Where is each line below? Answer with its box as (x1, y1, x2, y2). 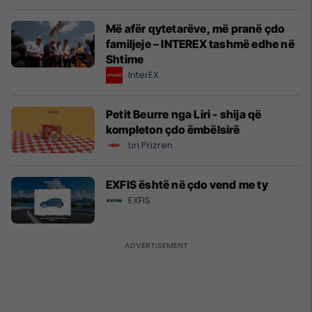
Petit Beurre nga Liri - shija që (106, 107, 262, 121)
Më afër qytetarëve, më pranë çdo (106, 21, 285, 36)
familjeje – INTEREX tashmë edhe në (106, 36, 295, 51)
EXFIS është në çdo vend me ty (106, 177, 268, 192)
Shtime (106, 52, 144, 66)
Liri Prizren (128, 138, 173, 152)
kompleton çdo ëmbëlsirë (106, 122, 240, 136)
